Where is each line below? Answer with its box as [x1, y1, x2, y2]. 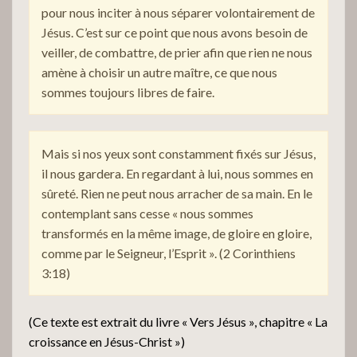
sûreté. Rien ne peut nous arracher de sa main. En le [41, 185, 312, 201]
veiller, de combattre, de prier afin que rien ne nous [41, 44, 312, 60]
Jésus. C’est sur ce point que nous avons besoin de [41, 24, 308, 40]
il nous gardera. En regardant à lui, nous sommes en [41, 165, 313, 181]
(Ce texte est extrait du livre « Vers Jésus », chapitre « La [29, 313, 328, 329]
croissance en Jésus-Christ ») [29, 333, 185, 349]
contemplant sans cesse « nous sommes [41, 205, 253, 221]
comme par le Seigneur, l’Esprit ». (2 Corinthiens [41, 245, 296, 261]
